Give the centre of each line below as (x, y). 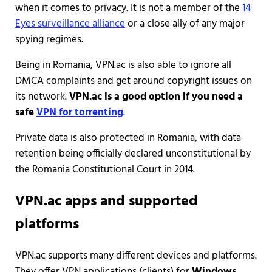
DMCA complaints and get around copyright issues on (133, 81)
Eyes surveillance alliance (70, 24)
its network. (42, 97)
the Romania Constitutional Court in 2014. (105, 170)
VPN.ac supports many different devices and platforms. (136, 256)
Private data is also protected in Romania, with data (128, 138)
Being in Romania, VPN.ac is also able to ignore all (123, 66)
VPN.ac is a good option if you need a (156, 97)
